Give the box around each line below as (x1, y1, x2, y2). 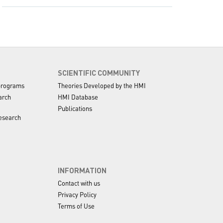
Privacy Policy (58, 190, 97, 199)
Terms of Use (58, 202, 95, 210)
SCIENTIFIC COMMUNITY (58, 68, 140, 78)
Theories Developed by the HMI (58, 81, 146, 90)
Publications (58, 104, 93, 112)
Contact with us (58, 179, 101, 187)
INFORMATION (58, 165, 107, 175)
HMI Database (58, 93, 99, 101)
